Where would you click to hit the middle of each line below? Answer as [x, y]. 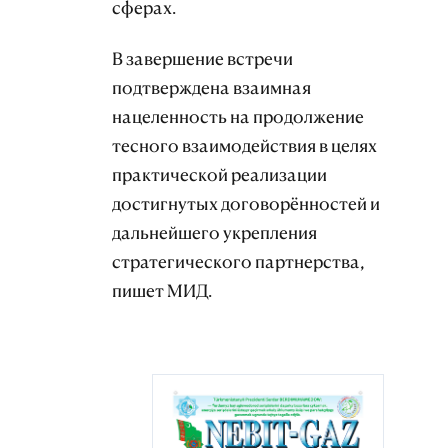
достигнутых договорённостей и [246, 203]
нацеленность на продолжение [238, 116]
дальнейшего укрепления [214, 232]
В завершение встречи [202, 58]
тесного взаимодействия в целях [244, 145]
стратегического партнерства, [238, 261]
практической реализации [219, 174]
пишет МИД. [162, 290]
